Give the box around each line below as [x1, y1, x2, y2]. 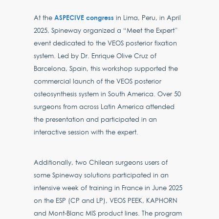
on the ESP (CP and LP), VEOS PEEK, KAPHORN [34, 196, 178, 205]
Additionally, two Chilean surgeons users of [34, 158, 168, 167]
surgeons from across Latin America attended [34, 102, 175, 111]
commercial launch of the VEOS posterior [34, 77, 162, 86]
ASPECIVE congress [54, 13, 114, 22]
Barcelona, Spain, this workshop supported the [34, 64, 178, 73]
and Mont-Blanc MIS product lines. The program [34, 209, 182, 218]
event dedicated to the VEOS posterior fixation [34, 39, 177, 47]
